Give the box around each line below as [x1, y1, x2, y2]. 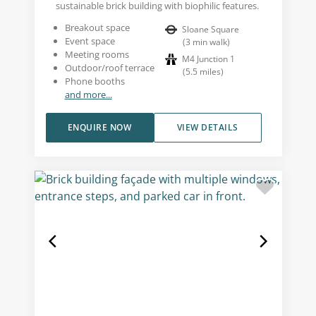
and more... [64, 87, 112, 101]
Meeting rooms [64, 47, 129, 61]
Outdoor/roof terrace [64, 61, 154, 74]
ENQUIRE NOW [67, 121, 132, 133]
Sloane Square [182, 23, 239, 35]
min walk [190, 35, 227, 48]
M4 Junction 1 [182, 52, 235, 65]
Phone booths [64, 74, 125, 87]
